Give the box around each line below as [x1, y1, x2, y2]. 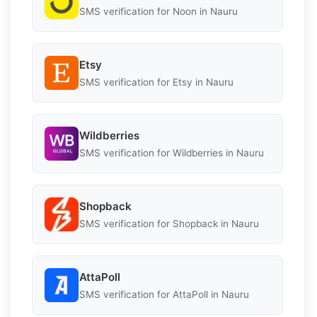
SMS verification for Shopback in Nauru [79, 217, 259, 229]
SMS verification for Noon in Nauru [79, 5, 238, 17]
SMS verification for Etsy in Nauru [79, 76, 234, 88]
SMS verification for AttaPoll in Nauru [79, 288, 249, 300]
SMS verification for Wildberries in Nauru [79, 146, 264, 158]
